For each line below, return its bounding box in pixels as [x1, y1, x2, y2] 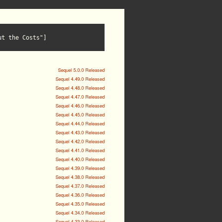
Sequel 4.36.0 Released [55, 191, 105, 198]
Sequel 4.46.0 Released [55, 102, 105, 109]
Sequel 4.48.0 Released [55, 84, 105, 91]
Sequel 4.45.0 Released [55, 111, 105, 118]
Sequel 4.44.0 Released [55, 120, 105, 127]
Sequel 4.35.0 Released [55, 200, 105, 207]
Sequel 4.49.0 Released [55, 75, 105, 82]
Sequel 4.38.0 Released [55, 173, 105, 180]
